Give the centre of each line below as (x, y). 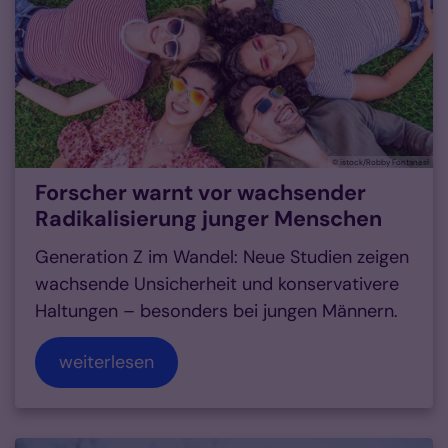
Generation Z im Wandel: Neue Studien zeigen (222, 257)
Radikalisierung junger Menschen (208, 219)
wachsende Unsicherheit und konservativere (217, 284)
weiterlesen (106, 362)
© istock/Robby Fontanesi (380, 162)
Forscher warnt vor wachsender (200, 193)
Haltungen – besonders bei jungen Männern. (216, 311)
